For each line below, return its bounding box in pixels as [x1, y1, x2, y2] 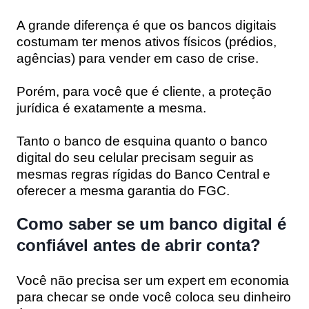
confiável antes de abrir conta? [17, 235, 261, 255]
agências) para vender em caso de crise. [17, 50, 259, 66]
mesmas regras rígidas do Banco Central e [17, 166, 270, 181]
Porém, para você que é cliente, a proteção [17, 83, 272, 99]
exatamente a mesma [74, 100, 203, 115]
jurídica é [17, 100, 74, 115]
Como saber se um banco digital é [17, 214, 286, 233]
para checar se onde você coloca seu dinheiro [17, 289, 291, 304]
